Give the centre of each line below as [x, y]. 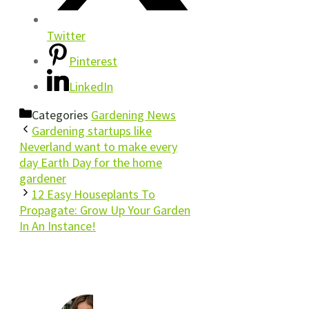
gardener [43, 179]
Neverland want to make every [98, 147]
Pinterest [93, 61]
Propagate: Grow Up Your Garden [105, 210]
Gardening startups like [92, 131]
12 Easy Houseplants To [93, 195]
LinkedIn [91, 87]
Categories [61, 115]
